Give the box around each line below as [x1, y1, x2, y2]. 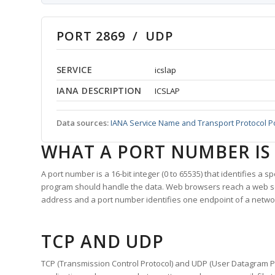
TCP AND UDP [41, 230, 164, 254]
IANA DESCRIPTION [56, 85, 142, 97]
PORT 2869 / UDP [56, 28, 173, 45]
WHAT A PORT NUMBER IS [41, 140, 271, 164]
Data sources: [56, 117, 109, 129]
